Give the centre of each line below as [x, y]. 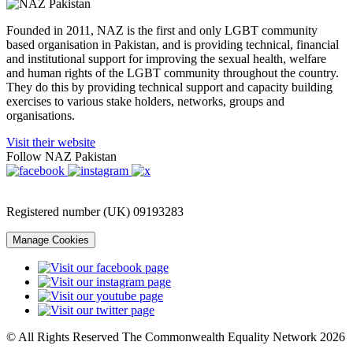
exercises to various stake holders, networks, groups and [145, 101]
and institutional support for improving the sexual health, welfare [166, 58]
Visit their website [51, 142]
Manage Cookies [51, 240]
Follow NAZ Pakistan [61, 156]
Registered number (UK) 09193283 [95, 211]
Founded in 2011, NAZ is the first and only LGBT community [162, 30]
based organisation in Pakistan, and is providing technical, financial [173, 44]
